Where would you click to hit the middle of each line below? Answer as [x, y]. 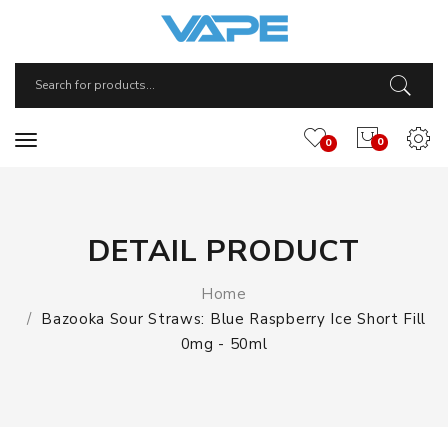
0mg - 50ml [224, 344]
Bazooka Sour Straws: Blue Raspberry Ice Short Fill [234, 319]
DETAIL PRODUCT [224, 251]
